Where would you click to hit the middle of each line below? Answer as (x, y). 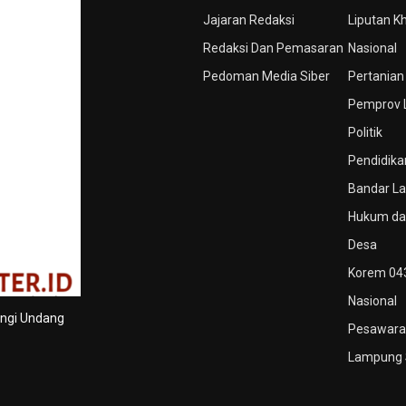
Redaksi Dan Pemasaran (273, 48)
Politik (365, 132)
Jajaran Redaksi (249, 19)
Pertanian (376, 76)
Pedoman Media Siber (266, 76)
